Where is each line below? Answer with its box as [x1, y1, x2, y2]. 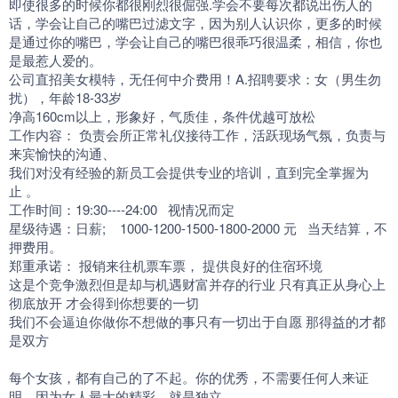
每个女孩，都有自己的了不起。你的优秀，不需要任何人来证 [9, 368, 369, 386]
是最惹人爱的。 [9, 51, 102, 69]
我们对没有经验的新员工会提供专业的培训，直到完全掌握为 [9, 163, 369, 181]
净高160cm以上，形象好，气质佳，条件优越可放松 [9, 107, 315, 125]
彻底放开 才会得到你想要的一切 [9, 293, 199, 312]
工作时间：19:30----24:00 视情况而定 [9, 200, 235, 219]
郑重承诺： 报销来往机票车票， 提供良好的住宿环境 [9, 256, 322, 275]
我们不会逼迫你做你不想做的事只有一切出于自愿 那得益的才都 [9, 312, 386, 330]
